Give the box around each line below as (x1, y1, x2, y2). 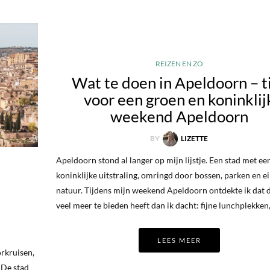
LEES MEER (157, 236, 201, 245)
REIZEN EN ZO (155, 59, 203, 68)
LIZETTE (181, 134, 209, 143)
